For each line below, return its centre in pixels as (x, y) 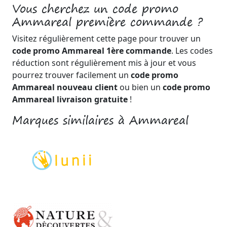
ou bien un (140, 87)
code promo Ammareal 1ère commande (92, 51)
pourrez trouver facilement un (71, 75)
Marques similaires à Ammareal (100, 120)
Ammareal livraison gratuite (70, 99)
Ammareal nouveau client (65, 87)
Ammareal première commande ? (107, 22)
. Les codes (192, 51)
